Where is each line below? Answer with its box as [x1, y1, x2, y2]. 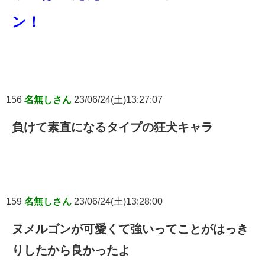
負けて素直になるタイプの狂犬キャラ [12, 121, 213, 134]
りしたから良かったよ [12, 244, 130, 257]
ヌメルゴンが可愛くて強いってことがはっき [12, 222, 248, 236]
